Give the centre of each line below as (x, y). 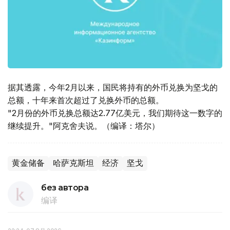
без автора (65, 188)
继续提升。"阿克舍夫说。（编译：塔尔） (84, 126)
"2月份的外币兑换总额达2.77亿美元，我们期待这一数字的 (115, 113)
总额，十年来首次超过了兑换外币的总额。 (86, 100)
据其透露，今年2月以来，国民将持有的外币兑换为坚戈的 (113, 88)
